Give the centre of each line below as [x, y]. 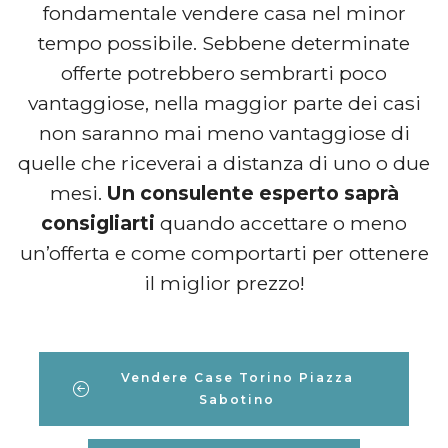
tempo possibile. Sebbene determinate [224, 42]
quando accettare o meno [283, 222]
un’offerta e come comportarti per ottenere [224, 252]
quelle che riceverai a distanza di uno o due [224, 162]
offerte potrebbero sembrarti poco [224, 72]
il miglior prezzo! [224, 282]
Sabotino [237, 400]
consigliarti [100, 222]
